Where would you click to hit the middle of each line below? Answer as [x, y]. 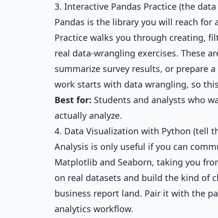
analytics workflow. [94, 209]
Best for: [73, 100]
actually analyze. [88, 115]
